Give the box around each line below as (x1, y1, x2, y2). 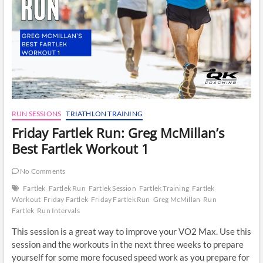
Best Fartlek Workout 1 (11, 139, 149, 157)
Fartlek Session (88, 183, 136, 193)
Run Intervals (37, 205, 80, 215)
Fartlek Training (139, 183, 189, 193)
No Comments (18, 166, 66, 176)
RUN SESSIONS (11, 109, 62, 118)
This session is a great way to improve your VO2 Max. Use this (11, 225, 251, 237)
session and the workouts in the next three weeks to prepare (11, 238, 244, 249)
